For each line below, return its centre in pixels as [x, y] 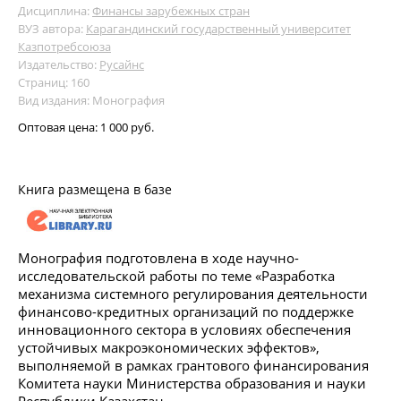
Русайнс [122, 64]
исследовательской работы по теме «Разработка [176, 275]
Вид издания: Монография [91, 100]
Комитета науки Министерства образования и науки [192, 383]
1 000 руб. [127, 127]
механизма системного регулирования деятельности [193, 293]
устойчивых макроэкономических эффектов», [169, 347]
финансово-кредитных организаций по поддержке [186, 311]
